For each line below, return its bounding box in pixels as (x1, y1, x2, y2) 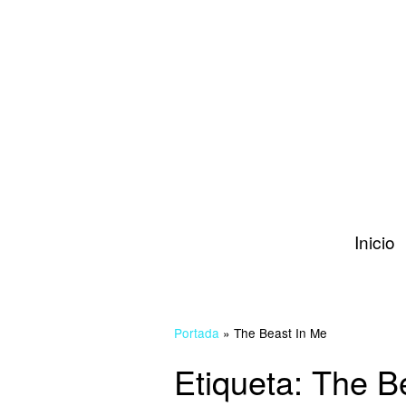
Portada (174, 324, 219, 342)
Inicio (353, 229, 395, 254)
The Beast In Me (234, 324, 327, 342)
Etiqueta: (174, 358, 312, 404)
